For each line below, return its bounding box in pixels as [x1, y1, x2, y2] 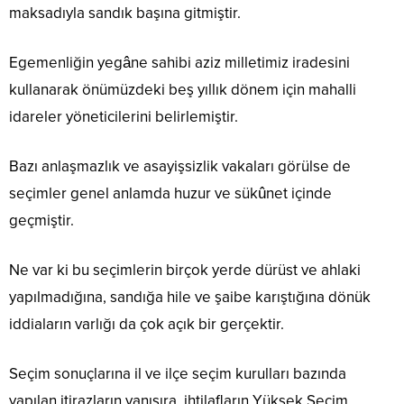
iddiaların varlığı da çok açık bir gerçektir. [9, 315, 284, 335]
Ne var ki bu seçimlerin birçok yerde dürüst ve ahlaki [9, 261, 361, 280]
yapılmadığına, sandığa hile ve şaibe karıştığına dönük [9, 288, 371, 308]
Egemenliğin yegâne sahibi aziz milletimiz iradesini [9, 53, 350, 73]
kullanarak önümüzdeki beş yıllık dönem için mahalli [9, 80, 356, 100]
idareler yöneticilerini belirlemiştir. [9, 107, 238, 127]
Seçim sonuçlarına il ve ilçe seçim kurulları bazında [9, 364, 346, 384]
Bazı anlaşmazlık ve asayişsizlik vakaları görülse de [9, 157, 351, 177]
